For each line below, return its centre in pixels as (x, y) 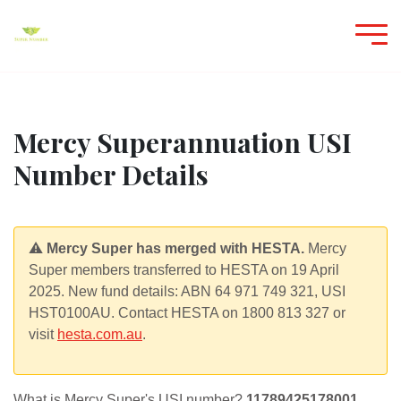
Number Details (111, 175)
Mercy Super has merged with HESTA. (175, 248)
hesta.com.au (100, 334)
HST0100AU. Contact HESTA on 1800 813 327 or (187, 313)
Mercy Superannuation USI (183, 142)
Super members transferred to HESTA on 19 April (184, 270)
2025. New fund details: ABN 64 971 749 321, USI (187, 291)
